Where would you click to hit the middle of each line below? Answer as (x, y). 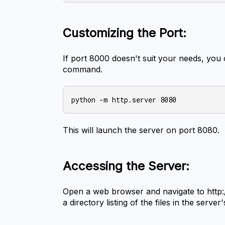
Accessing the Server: (126, 166)
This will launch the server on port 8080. (141, 130)
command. (83, 70)
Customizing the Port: (125, 33)
